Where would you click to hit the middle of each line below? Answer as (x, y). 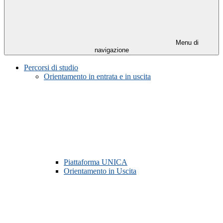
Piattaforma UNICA (96, 162)
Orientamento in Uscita (100, 171)
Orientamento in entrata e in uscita (97, 77)
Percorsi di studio (51, 68)
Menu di (186, 43)
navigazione (111, 50)
